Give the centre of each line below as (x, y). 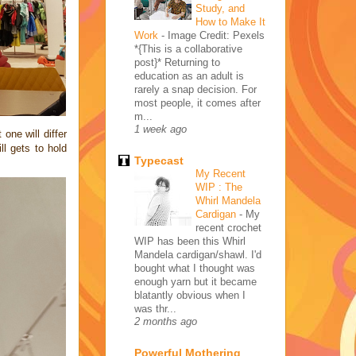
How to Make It (230, 21)
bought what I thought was (195, 268)
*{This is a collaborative (188, 48)
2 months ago (166, 321)
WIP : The (219, 187)
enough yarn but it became (195, 281)
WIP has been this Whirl (190, 241)
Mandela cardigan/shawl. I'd (198, 254)
